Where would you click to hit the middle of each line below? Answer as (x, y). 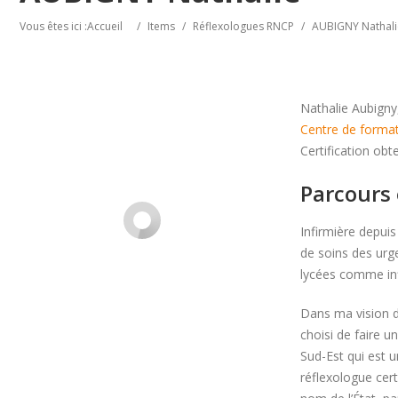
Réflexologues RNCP (243, 26)
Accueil (105, 26)
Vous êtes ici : (53, 26)
